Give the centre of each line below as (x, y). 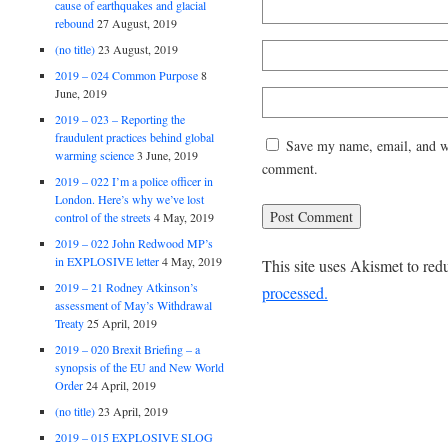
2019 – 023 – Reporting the (120, 118)
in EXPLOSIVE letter (107, 260)
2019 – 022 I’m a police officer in (134, 180)
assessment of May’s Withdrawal (134, 304)
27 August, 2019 (137, 22)
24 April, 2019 (121, 384)
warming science (95, 154)
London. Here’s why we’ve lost (130, 198)
